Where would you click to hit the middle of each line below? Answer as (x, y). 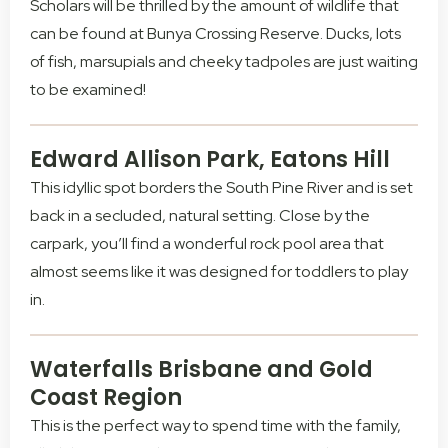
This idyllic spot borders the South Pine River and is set (221, 188)
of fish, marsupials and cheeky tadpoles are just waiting (224, 62)
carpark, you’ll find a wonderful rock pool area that (207, 244)
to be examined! (88, 90)
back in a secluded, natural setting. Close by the (200, 216)
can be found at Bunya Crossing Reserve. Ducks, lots (215, 34)
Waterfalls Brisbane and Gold (201, 370)
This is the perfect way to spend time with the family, (215, 426)
